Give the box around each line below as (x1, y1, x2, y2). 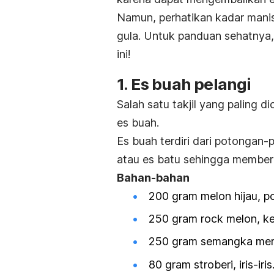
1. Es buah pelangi (117, 74, 251, 94)
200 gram (149, 189, 201, 202)
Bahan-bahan (117, 171, 190, 184)
